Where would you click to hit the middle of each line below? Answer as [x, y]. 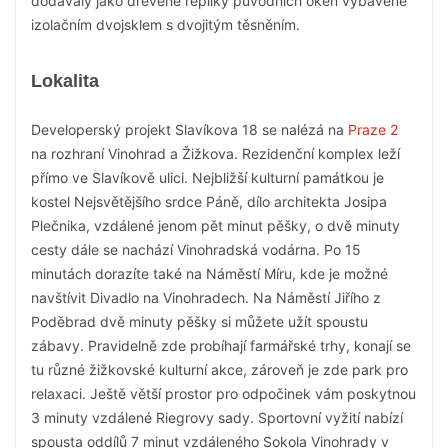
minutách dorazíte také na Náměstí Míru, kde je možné [209, 273]
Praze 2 [373, 129]
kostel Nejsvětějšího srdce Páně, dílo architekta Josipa [209, 201]
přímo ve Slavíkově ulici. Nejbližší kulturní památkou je [207, 177]
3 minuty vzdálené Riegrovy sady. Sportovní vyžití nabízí [217, 417]
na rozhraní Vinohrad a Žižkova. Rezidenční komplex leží [215, 153]
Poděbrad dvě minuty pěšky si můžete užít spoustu [199, 321]
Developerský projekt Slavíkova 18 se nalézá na [189, 129]
